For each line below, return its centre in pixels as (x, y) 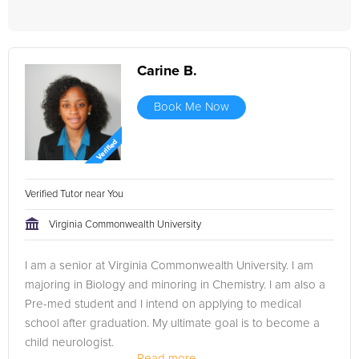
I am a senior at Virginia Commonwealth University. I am (169, 266)
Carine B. (167, 71)
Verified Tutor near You (75, 194)
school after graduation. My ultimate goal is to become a (172, 323)
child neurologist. (69, 343)
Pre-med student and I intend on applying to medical (163, 304)
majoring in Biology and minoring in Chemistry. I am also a (175, 285)
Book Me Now (192, 107)
